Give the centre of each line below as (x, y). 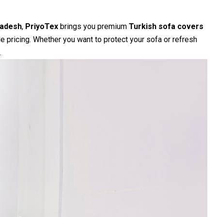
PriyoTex (41, 27)
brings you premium (93, 27)
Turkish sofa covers (166, 27)
